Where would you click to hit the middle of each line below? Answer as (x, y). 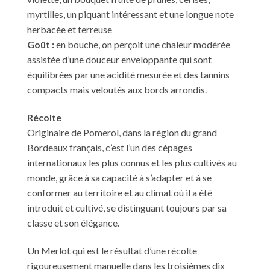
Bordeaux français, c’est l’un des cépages (110, 148)
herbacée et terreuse (70, 30)
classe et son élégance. (73, 223)
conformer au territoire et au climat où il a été (120, 193)
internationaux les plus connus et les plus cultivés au (132, 163)
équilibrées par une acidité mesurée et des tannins (128, 75)
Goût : (41, 45)
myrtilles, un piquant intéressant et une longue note (130, 14)
